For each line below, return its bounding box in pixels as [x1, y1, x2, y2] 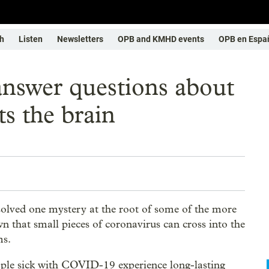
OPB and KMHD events [118, 34, 204, 44]
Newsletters [57, 34, 103, 44]
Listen [19, 34, 43, 44]
